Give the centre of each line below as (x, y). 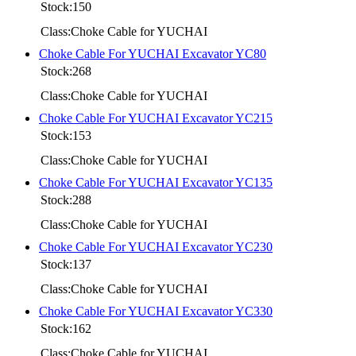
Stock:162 (66, 328)
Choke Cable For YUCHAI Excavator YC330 (156, 311)
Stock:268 (66, 71)
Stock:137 (66, 264)
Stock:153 (66, 135)
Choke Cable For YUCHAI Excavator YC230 (156, 246)
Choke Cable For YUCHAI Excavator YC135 (156, 182)
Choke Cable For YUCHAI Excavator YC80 (153, 53)
